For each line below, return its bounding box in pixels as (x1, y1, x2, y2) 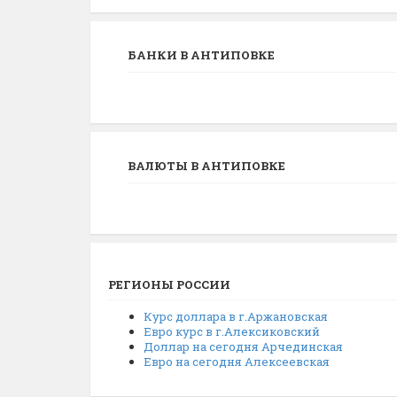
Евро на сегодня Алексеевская (144, 354, 330, 370)
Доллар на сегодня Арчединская (144, 339, 343, 354)
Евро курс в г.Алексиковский (144, 323, 320, 339)
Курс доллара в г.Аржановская (144, 308, 328, 324)
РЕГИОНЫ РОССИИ (108, 276, 230, 292)
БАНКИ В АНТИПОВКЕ (128, 47, 275, 63)
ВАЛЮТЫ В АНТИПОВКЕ (128, 158, 285, 174)
